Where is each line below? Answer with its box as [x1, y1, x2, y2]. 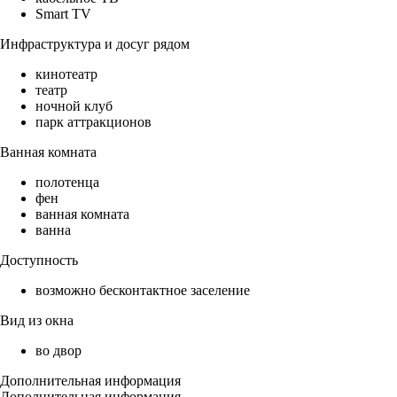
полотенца [35, 175, 99, 191]
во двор [35, 343, 82, 359]
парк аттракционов [35, 114, 152, 130]
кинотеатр [35, 66, 97, 82]
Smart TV [35, 6, 91, 22]
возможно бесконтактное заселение [35, 283, 250, 299]
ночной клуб [35, 98, 113, 114]
